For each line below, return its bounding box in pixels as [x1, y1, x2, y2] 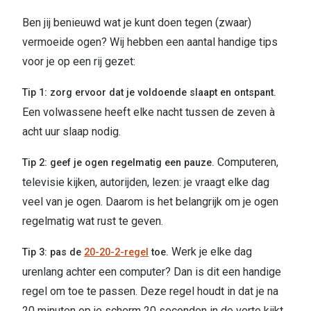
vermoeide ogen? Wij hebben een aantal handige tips [22, 35, 278, 49]
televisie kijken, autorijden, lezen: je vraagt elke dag [22, 176, 269, 190]
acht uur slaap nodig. [22, 125, 124, 139]
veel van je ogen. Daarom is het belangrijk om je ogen [22, 195, 278, 209]
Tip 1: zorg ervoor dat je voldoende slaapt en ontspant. [22, 87, 276, 99]
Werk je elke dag [169, 245, 252, 259]
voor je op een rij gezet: [22, 55, 135, 69]
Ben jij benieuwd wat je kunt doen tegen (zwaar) [22, 16, 251, 30]
